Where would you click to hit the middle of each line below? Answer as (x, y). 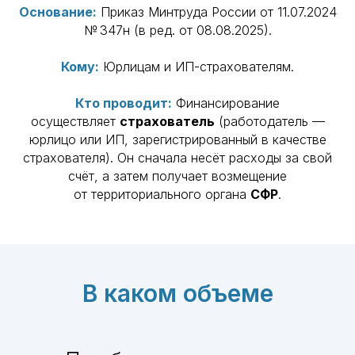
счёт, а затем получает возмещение (177, 176)
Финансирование (226, 103)
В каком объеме (177, 293)
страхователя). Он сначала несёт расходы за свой (177, 158)
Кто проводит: (124, 103)
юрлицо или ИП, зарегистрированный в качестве (177, 139)
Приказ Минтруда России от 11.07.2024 (216, 12)
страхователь (167, 121)
